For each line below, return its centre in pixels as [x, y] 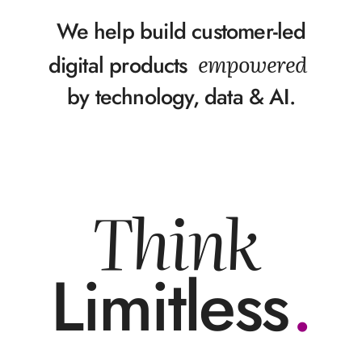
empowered [253, 63]
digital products [118, 65]
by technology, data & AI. [181, 97]
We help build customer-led [181, 31]
